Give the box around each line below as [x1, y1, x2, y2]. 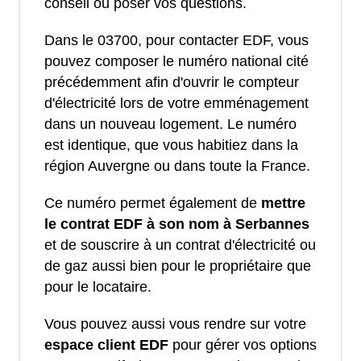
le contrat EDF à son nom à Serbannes [44, 216, 309, 233]
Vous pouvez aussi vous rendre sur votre [44, 316, 306, 333]
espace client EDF [44, 337, 168, 354]
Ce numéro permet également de [44, 195, 261, 212]
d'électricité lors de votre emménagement [44, 95, 309, 112]
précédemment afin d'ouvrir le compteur [44, 74, 299, 91]
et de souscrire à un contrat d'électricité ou [44, 237, 316, 254]
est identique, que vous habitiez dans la [44, 137, 298, 154]
